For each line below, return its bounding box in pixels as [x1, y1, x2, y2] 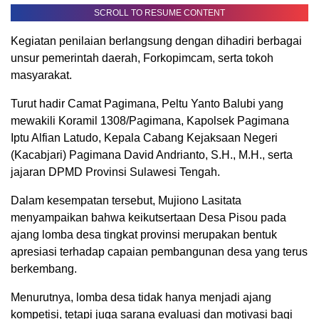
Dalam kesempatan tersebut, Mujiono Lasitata [11, 194, 241, 206]
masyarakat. [11, 69, 72, 81]
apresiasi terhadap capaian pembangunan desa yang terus [11, 246, 308, 258]
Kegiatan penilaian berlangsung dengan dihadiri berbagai [11, 35, 302, 47]
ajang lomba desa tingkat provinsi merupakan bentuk [11, 229, 277, 241]
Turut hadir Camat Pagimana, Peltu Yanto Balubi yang [11, 98, 283, 110]
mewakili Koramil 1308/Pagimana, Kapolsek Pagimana [11, 115, 289, 127]
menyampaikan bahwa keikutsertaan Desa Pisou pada [11, 211, 286, 224]
